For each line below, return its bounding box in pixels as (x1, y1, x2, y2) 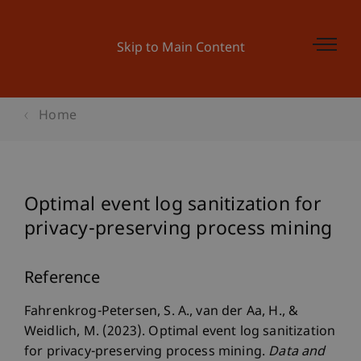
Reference (24, 268, 101, 289)
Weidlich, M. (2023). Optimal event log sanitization (24, 324, 336, 341)
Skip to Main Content (116, 40, 245, 57)
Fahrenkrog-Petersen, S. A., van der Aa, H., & (24, 304, 299, 321)
